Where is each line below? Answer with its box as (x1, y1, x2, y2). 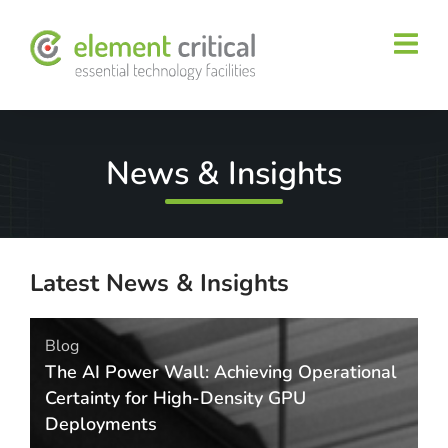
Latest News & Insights (30, 266, 289, 299)
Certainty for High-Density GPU (45, 385, 306, 410)
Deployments (45, 411, 157, 436)
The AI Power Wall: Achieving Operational (45, 359, 397, 384)
